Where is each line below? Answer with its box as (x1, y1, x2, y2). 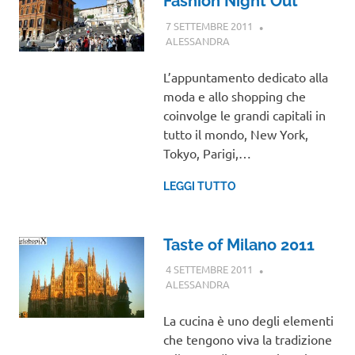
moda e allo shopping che (162, 87, 306, 104)
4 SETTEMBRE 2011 (165, 262, 253, 277)
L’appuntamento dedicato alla (162, 68, 328, 85)
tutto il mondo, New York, (162, 125, 308, 142)
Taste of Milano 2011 (162, 235, 315, 254)
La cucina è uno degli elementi (162, 312, 334, 329)
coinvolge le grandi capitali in (162, 106, 326, 123)
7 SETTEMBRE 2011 (165, 18, 253, 32)
